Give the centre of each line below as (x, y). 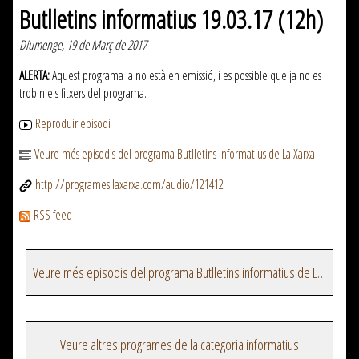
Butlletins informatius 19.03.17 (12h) (171, 19)
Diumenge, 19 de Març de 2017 (83, 45)
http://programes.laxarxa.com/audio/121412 (129, 185)
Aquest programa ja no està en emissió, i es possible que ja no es (186, 76)
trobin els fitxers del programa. (83, 93)
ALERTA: (34, 76)
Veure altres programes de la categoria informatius (179, 345)
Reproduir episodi (73, 124)
